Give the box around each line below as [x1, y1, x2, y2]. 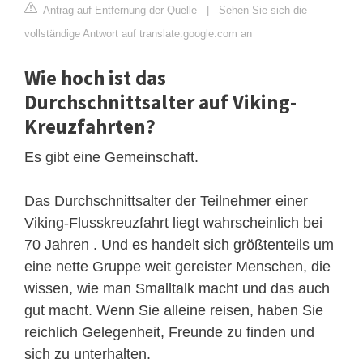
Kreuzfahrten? [24, 113, 156, 139]
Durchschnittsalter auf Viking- [24, 88, 297, 115]
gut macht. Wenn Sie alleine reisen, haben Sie [24, 301, 323, 318]
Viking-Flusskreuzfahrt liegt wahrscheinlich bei [24, 214, 322, 231]
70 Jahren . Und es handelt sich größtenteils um [24, 236, 334, 253]
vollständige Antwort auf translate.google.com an [24, 27, 252, 40]
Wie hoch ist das [24, 64, 166, 91]
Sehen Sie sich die [219, 3, 307, 16]
